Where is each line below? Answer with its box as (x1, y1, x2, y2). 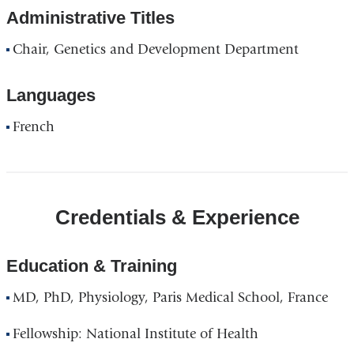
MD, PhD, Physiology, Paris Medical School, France (13, 289, 329, 307)
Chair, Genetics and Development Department (13, 40, 299, 58)
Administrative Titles (6, 7, 175, 28)
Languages (6, 85, 96, 105)
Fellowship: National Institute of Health (13, 325, 259, 342)
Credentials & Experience (55, 205, 299, 229)
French (13, 118, 55, 135)
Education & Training (6, 256, 177, 277)
